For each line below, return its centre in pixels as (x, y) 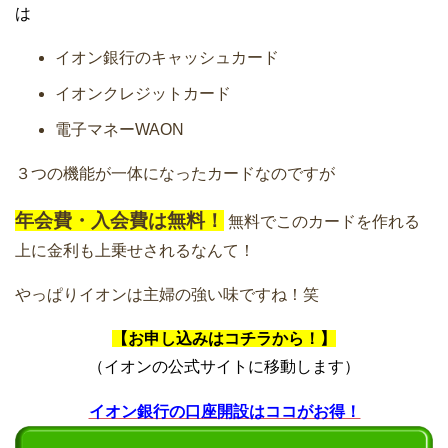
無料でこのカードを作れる (322, 222)
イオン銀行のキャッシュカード (167, 58)
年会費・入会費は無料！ (119, 221)
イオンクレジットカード (143, 94)
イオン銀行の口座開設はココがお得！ (224, 412)
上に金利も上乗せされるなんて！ (135, 251)
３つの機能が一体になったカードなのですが (175, 174)
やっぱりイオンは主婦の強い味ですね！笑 (167, 295)
